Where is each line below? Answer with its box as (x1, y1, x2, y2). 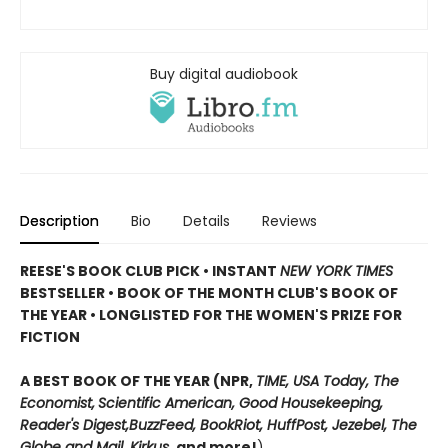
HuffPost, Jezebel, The (267, 414, 417, 435)
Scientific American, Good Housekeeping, (98, 392, 383, 413)
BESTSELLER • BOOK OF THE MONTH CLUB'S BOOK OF (20, 282, 398, 303)
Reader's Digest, (20, 414, 129, 435)
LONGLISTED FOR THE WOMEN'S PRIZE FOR (99, 304, 402, 325)
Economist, (20, 392, 95, 413)
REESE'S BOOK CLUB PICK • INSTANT (20, 260, 280, 281)
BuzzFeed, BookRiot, (129, 414, 267, 435)
